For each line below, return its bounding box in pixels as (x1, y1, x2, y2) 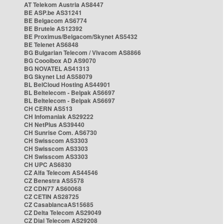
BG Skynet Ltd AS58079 (24, 72, 92, 81)
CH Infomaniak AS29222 (24, 112, 93, 121)
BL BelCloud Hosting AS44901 (24, 80, 110, 89)
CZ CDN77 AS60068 (24, 184, 81, 193)
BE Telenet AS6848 (24, 40, 78, 49)
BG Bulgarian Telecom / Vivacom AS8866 (24, 48, 141, 57)
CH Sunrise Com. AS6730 (24, 128, 97, 137)
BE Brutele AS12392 (24, 24, 82, 33)
